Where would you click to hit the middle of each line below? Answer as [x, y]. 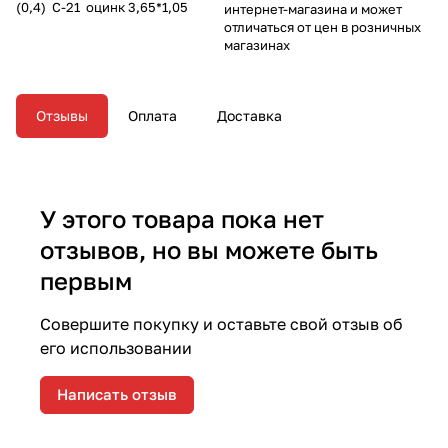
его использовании [116, 347]
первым [86, 280]
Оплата [152, 115]
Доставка [249, 115]
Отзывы [62, 115]
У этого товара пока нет [182, 218]
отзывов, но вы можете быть [209, 249]
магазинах [257, 44]
